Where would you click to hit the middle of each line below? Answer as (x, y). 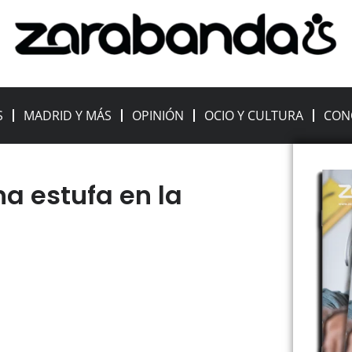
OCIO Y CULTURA (254, 116)
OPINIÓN (158, 116)
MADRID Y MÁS (68, 116)
